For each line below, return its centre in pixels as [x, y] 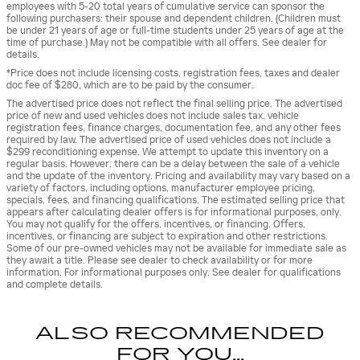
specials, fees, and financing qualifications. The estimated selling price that [176, 200]
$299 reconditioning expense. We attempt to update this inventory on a [168, 152]
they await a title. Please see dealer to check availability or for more [160, 261]
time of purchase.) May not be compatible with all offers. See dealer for [167, 43]
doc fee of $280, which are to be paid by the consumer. [130, 86]
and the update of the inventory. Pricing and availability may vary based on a [178, 176]
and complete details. [55, 285]
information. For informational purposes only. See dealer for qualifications [174, 273]
